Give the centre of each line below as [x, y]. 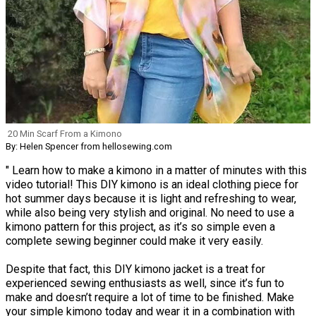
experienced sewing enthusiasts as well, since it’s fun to [145, 284]
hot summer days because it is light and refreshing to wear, [151, 199]
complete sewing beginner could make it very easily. [134, 241]
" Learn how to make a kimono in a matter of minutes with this [156, 171]
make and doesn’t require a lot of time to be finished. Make [150, 298]
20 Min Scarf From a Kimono [65, 134]
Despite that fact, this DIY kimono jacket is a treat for [135, 269]
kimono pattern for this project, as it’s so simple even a [140, 227]
